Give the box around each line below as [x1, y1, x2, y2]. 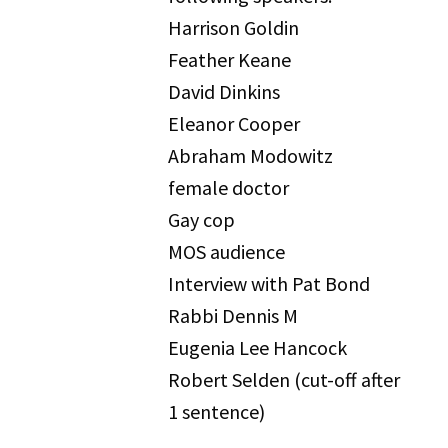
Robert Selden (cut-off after [168, 367, 401, 392]
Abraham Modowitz [168, 143, 334, 168]
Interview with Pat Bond [168, 271, 371, 296]
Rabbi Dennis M [168, 303, 299, 328]
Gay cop [168, 207, 236, 232]
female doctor [168, 175, 290, 200]
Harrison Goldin [168, 15, 300, 40]
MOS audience [168, 239, 286, 264]
